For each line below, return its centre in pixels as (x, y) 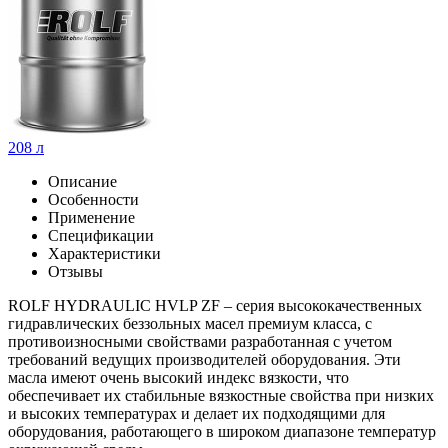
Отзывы (75, 271)
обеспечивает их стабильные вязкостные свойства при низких (221, 395)
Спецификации (101, 235)
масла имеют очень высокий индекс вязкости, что (178, 377)
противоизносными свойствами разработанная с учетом (200, 341)
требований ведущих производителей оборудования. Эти (204, 359)
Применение (91, 217)
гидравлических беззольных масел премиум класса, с (190, 323)
